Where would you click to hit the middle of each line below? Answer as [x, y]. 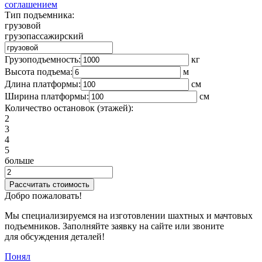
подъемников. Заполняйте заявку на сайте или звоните [114, 226]
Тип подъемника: [39, 15]
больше [19, 161]
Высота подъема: [39, 72]
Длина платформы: [43, 84]
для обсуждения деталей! [55, 237]
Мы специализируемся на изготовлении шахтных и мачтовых [129, 216]
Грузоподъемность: [43, 60]
